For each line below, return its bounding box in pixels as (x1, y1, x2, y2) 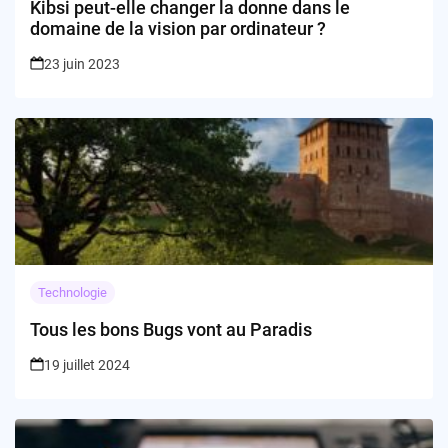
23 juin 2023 (44, 56, 120, 73)
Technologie (38, 285, 107, 301)
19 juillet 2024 (44, 357, 130, 374)
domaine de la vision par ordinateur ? (30, 18, 326, 40)
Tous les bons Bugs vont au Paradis (30, 319, 312, 341)
